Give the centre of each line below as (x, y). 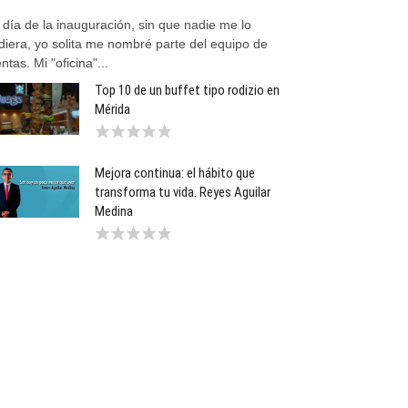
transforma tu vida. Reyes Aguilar (183, 192)
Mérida (113, 109)
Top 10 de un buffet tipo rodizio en (188, 90)
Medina (114, 211)
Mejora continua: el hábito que (175, 173)
